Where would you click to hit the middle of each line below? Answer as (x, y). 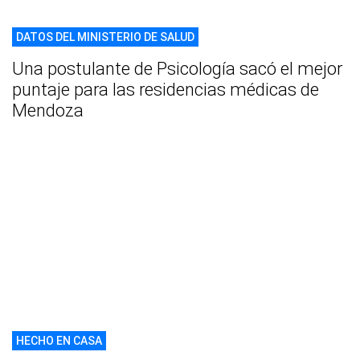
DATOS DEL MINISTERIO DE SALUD (105, 37)
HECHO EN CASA (59, 341)
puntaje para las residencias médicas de (166, 89)
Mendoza (48, 110)
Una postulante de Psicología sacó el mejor (177, 68)
